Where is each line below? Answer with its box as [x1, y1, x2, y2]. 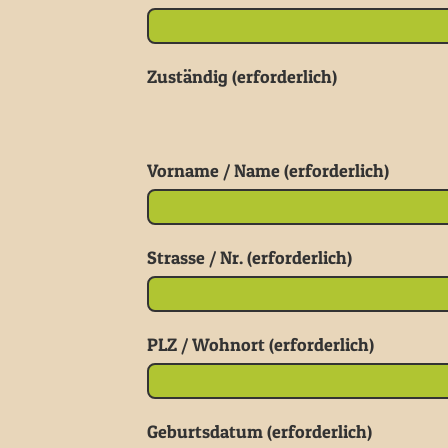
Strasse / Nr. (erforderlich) [147, 247, 352, 268]
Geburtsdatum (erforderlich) [147, 421, 372, 442]
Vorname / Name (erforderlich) [147, 160, 389, 181]
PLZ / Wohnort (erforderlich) [147, 334, 374, 355]
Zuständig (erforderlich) [147, 66, 337, 87]
